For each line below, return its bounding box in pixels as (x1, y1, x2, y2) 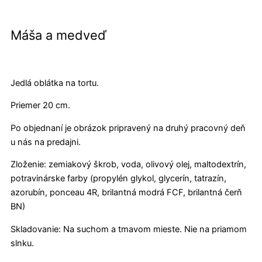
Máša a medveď (11, 27, 106, 43)
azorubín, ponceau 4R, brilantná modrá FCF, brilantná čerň (11, 187, 242, 198)
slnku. (11, 237, 34, 249)
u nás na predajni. (11, 136, 81, 147)
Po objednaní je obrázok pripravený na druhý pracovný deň (11, 122, 246, 133)
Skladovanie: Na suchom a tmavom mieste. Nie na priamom (11, 223, 247, 235)
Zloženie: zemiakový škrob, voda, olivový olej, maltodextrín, (11, 159, 246, 170)
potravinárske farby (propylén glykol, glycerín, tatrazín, (11, 173, 226, 184)
